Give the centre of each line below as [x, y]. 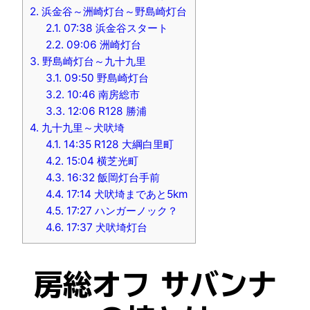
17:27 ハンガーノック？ [121, 210]
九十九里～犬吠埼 [82, 127]
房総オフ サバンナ [155, 285]
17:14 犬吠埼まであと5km [126, 194]
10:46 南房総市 [102, 94]
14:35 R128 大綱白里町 [118, 144]
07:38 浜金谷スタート [115, 28]
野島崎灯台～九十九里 [93, 61]
